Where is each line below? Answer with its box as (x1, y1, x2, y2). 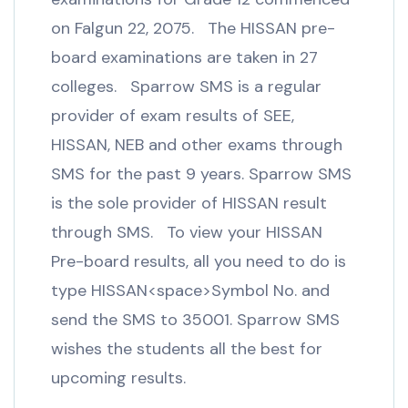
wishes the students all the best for (51, 337, 322, 360)
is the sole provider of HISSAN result (51, 191, 327, 214)
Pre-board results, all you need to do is (51, 250, 346, 272)
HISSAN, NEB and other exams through (51, 133, 342, 156)
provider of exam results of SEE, (51, 104, 294, 127)
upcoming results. (51, 366, 195, 389)
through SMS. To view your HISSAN (51, 220, 322, 243)
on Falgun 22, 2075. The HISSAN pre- (51, 16, 335, 39)
